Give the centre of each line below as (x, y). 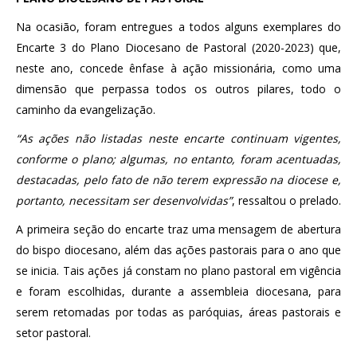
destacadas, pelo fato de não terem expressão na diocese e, (178, 179)
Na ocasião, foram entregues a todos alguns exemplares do (178, 26)
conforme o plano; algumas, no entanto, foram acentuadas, (178, 159)
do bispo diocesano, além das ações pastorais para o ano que (178, 249)
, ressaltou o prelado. (286, 200)
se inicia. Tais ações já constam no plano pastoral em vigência (178, 270)
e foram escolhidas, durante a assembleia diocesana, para (178, 291)
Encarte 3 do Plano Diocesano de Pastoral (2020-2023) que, (178, 47)
